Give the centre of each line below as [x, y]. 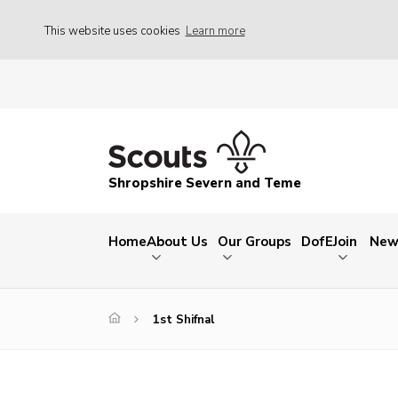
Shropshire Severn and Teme [205, 183]
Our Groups [255, 242]
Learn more [215, 31]
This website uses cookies [114, 31]
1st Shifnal [183, 320]
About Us [177, 242]
